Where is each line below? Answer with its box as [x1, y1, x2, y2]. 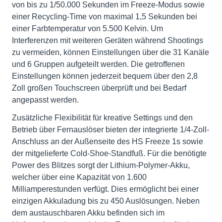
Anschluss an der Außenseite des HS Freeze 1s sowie [12, 137, 203, 146]
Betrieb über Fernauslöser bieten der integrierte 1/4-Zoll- [12, 125, 209, 134]
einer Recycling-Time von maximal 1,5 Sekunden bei [12, 12, 197, 21]
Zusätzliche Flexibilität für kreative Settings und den [12, 113, 193, 122]
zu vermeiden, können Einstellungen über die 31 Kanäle [12, 48, 209, 56]
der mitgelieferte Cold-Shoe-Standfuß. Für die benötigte [12, 149, 207, 158]
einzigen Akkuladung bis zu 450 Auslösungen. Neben [12, 196, 200, 205]
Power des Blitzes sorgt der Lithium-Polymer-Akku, [12, 161, 190, 169]
